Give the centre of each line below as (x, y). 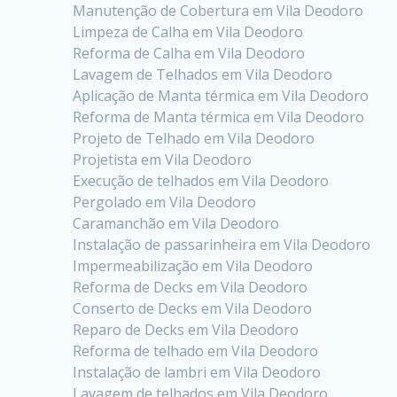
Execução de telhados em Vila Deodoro (201, 180)
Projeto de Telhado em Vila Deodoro (194, 138)
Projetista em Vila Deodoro (163, 159)
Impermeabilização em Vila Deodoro (193, 265)
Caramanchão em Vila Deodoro (176, 223)
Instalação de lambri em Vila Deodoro (197, 372)
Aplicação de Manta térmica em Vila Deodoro (221, 95)
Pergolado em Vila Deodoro (165, 202)
